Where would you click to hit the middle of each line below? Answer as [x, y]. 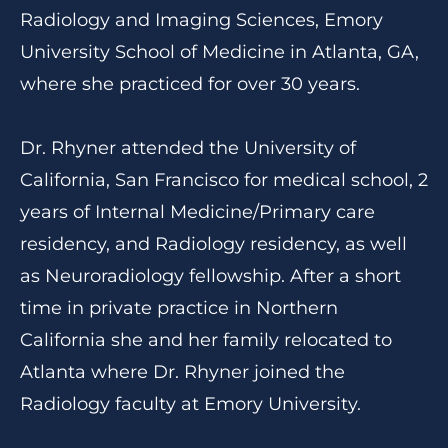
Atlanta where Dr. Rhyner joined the [182, 372]
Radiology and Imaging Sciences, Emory [201, 20]
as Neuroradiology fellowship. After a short [210, 276]
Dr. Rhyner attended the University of [188, 148]
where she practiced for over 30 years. [190, 84]
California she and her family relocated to [206, 340]
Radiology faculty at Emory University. [190, 404]
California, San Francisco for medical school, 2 [224, 180]
